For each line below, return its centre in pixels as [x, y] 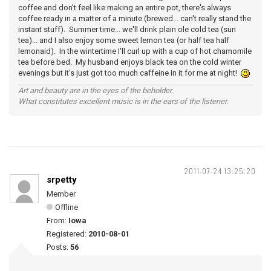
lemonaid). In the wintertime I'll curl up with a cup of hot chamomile [135, 51]
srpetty [62, 180]
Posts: [58, 247]
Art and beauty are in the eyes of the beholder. [96, 90]
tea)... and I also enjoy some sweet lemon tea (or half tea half [124, 40]
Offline [67, 207]
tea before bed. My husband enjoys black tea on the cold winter [130, 62]
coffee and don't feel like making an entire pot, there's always [125, 8]
